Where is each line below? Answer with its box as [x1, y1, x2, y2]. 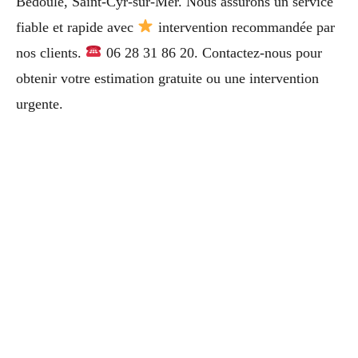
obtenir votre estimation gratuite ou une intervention [16, 70, 319, 86]
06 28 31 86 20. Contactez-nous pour [101, 44, 322, 61]
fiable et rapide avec [16, 18, 137, 35]
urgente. [16, 95, 63, 112]
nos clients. [16, 44, 86, 61]
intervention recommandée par [153, 18, 335, 35]
